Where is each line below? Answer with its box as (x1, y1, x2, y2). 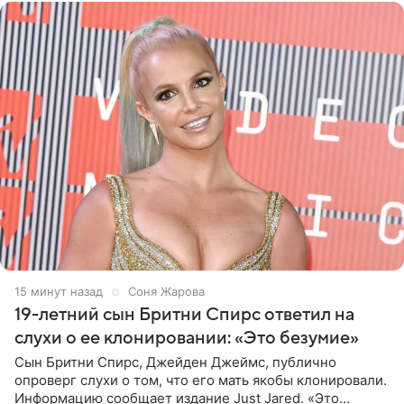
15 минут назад (14, 284, 103, 299)
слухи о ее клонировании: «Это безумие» (14, 328, 359, 349)
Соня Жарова (128, 284, 205, 299)
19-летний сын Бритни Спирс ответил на (14, 305, 354, 326)
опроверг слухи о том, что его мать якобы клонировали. (14, 372, 387, 390)
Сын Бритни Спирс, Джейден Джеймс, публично (14, 353, 336, 372)
